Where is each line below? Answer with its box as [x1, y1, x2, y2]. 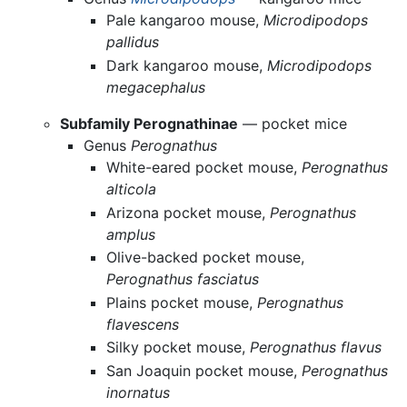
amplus [106, 224, 156, 243]
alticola [106, 179, 157, 198]
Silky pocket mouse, [106, 338, 251, 357]
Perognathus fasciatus [106, 270, 260, 289]
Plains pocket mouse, [106, 293, 258, 312]
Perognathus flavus [250, 338, 382, 357]
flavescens [106, 314, 180, 333]
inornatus [106, 382, 171, 402]
